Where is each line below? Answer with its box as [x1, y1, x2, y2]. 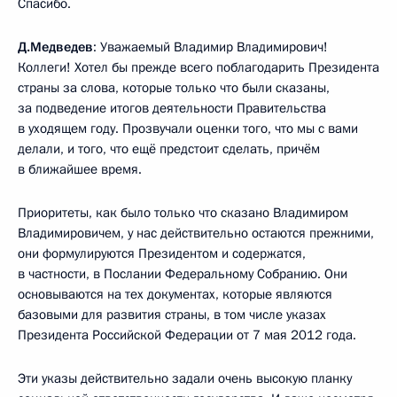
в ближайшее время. [18, 160, 142, 178]
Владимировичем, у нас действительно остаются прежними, [18, 223, 374, 242]
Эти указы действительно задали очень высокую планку [18, 369, 352, 387]
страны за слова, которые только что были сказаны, [18, 78, 330, 97]
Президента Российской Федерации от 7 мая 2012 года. [18, 325, 356, 344]
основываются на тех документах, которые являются [18, 284, 332, 303]
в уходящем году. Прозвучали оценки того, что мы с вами [18, 119, 358, 137]
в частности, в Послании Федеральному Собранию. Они [18, 264, 347, 283]
